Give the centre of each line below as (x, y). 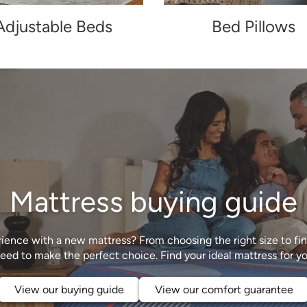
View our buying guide (69, 289)
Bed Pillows (254, 26)
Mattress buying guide (153, 202)
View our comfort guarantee (224, 289)
